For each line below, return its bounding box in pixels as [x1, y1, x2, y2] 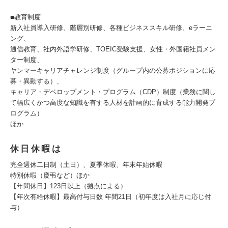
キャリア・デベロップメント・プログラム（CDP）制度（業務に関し [10, 88, 216, 96]
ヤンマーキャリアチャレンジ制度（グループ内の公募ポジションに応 [10, 67, 215, 74]
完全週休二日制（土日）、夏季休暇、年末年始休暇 [10, 161, 162, 168]
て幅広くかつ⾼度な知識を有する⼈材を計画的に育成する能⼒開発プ [10, 99, 215, 106]
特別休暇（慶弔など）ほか [10, 172, 90, 179]
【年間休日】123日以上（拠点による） [10, 182, 127, 190]
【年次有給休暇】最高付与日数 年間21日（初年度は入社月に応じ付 [10, 193, 211, 201]
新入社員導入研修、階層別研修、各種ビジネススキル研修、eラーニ [10, 24, 212, 32]
